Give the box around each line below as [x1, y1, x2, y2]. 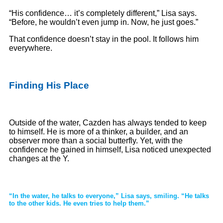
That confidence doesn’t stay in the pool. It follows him [9, 35, 199, 44]
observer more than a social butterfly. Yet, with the [9, 136, 183, 145]
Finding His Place [9, 80, 89, 91]
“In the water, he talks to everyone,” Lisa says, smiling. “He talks [9, 192, 209, 200]
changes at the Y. [9, 154, 69, 163]
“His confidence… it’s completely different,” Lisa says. [9, 9, 197, 18]
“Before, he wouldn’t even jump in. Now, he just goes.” [9, 18, 200, 27]
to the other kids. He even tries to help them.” [9, 200, 149, 208]
